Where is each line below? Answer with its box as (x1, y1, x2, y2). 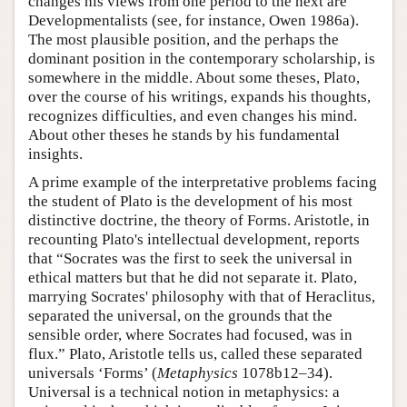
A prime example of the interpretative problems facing (28, 173, 377, 191)
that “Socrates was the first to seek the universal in (28, 249, 352, 267)
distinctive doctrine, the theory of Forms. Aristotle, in (28, 211, 370, 229)
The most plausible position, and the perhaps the (28, 30, 339, 48)
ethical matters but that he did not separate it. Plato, (28, 268, 357, 286)
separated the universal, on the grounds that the (28, 306, 333, 324)
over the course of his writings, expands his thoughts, (28, 87, 371, 105)
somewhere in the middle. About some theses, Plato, (28, 68, 360, 86)
